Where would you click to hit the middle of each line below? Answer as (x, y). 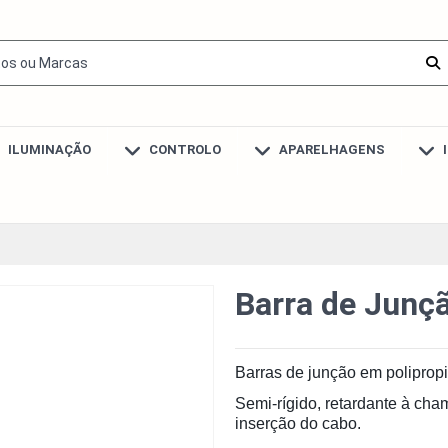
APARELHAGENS (330, 150)
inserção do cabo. (297, 424)
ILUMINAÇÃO (47, 150)
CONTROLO (183, 150)
